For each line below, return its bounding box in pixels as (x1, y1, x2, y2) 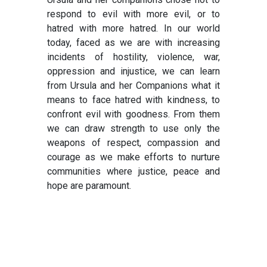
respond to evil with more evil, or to (47, 8, 220, 20)
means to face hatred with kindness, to (47, 94, 220, 106)
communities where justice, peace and (47, 166, 220, 178)
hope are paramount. (47, 180, 131, 192)
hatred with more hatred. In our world (47, 23, 220, 35)
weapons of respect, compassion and (47, 137, 220, 149)
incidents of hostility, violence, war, (47, 51, 220, 63)
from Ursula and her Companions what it (47, 80, 220, 92)
